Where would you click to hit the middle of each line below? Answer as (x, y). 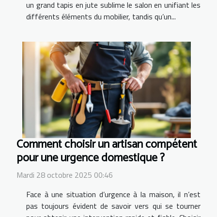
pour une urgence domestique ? (91, 158)
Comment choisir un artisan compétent (107, 144)
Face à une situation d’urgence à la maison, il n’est (113, 194)
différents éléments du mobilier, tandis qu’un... (101, 16)
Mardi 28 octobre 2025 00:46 (65, 175)
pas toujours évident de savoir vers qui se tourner (113, 206)
